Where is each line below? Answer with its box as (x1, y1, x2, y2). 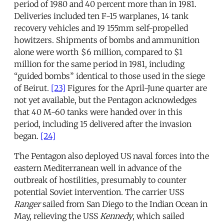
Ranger (14, 198, 42, 209)
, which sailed (132, 210, 184, 221)
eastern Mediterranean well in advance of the (14, 162, 181, 173)
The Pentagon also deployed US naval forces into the (14, 150, 209, 161)
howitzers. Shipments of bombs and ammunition (14, 34, 199, 45)
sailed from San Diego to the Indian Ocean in (42, 198, 207, 209)
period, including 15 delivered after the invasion (14, 118, 191, 129)
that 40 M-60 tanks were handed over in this (14, 106, 182, 117)
